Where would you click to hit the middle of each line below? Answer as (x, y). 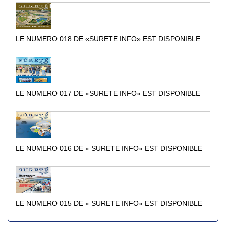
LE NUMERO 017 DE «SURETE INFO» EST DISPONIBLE (108, 93)
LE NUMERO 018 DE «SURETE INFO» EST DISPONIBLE (108, 39)
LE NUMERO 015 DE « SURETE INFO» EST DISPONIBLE (109, 203)
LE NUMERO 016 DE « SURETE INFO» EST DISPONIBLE (109, 148)
